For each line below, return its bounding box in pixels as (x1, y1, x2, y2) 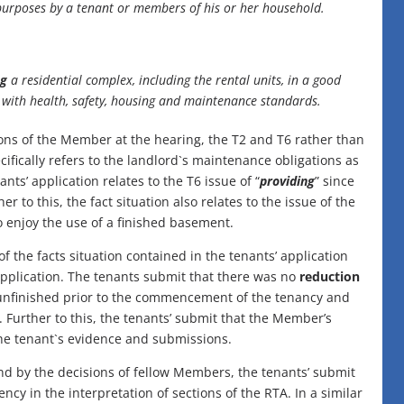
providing (260, 172, 315, 190)
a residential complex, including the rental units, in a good (7, 71, 341, 89)
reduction (299, 268, 360, 286)
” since (315, 172, 354, 190)
